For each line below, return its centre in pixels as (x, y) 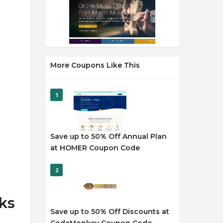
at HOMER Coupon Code (95, 148)
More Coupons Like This (95, 65)
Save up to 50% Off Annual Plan (109, 136)
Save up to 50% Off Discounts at (110, 212)
